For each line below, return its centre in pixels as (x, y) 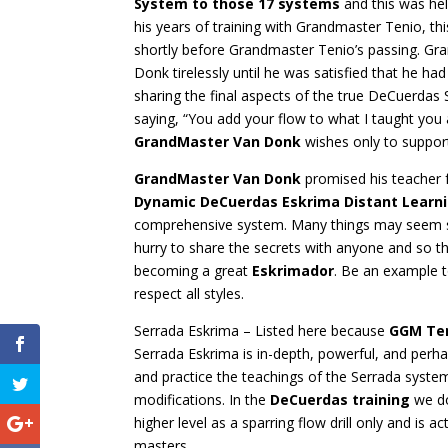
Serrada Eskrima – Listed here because (262, 330)
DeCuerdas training (340, 399)
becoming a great (193, 270)
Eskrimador (293, 270)
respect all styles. (189, 293)
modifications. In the (202, 399)
